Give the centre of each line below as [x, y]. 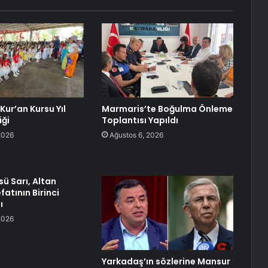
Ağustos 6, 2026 [136, 135]
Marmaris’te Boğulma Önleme [167, 109]
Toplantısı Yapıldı [140, 121]
